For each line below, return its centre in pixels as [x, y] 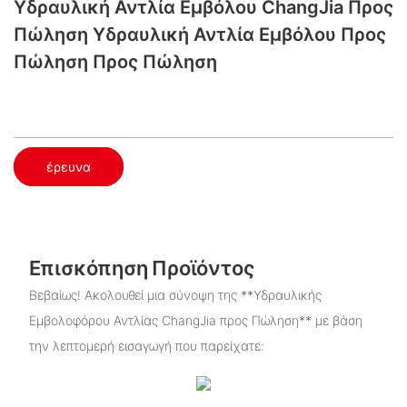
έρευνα [69, 166]
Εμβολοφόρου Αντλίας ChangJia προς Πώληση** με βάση [195, 321]
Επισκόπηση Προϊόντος [141, 268]
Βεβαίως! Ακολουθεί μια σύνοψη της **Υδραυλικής [175, 295]
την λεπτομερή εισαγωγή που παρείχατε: [146, 346]
